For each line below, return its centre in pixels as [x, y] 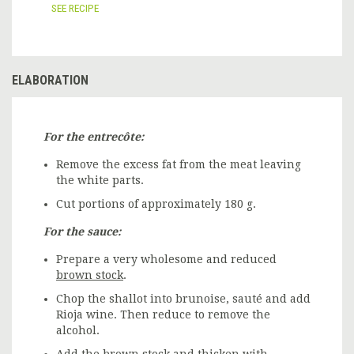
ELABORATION [50, 80]
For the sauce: [82, 231]
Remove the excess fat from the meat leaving [179, 164]
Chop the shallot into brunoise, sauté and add [183, 298]
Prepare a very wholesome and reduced [166, 259]
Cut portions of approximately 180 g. [156, 203]
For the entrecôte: [94, 136]
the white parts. [100, 180]
